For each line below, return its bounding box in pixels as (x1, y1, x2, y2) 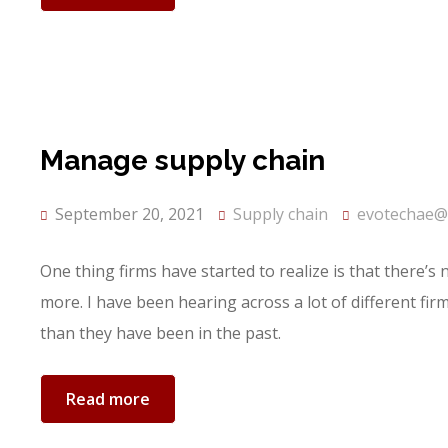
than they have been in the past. (40, 322, 281, 344)
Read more (66, 388, 150, 410)
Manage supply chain (40, 144, 325, 177)
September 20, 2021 (51, 203, 204, 225)
